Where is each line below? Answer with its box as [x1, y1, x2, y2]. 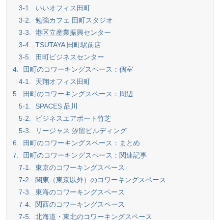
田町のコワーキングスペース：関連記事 [21, 151, 147, 159]
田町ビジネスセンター [33, 53, 104, 61]
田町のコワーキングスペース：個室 [21, 65, 133, 73]
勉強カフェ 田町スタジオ [33, 16, 113, 24]
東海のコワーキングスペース [33, 188, 125, 196]
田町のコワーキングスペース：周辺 [21, 90, 133, 98]
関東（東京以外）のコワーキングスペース [33, 176, 166, 184]
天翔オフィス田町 [33, 78, 90, 85]
